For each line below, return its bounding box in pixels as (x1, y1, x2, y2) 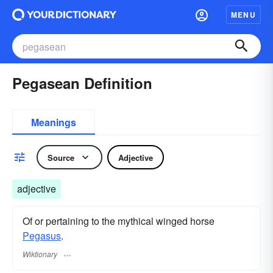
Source (48, 151, 74, 163)
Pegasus (23, 229, 61, 243)
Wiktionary (23, 249, 57, 260)
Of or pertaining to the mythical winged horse (23, 214, 214, 228)
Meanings (31, 115, 76, 129)
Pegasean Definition (12, 73, 152, 93)
